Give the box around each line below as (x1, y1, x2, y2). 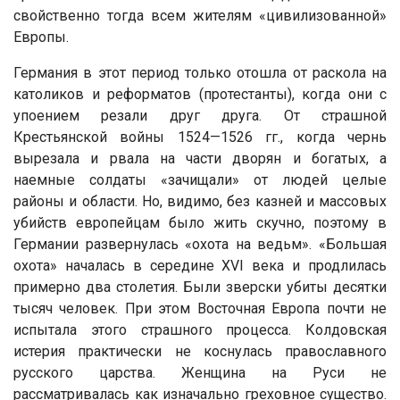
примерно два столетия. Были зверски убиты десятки (13, 278, 387, 296)
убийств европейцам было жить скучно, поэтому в (13, 213, 387, 231)
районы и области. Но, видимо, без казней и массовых (13, 192, 387, 210)
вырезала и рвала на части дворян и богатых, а (13, 149, 387, 167)
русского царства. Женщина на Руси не (13, 363, 387, 381)
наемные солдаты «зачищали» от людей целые (13, 171, 387, 188)
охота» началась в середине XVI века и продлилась (13, 256, 387, 274)
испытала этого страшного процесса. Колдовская (13, 321, 387, 338)
